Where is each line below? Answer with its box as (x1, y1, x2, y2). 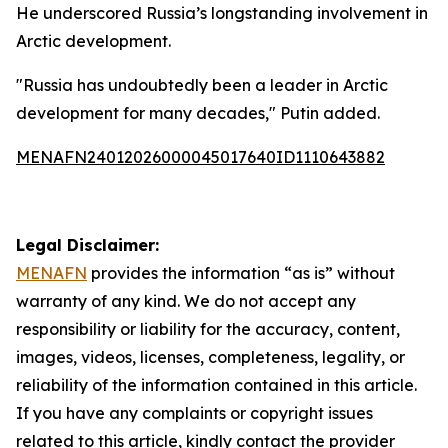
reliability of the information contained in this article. (16, 375, 417, 395)
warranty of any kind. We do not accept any (16, 291, 356, 311)
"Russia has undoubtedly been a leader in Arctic (16, 75, 388, 95)
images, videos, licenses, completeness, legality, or (16, 347, 405, 367)
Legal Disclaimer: (16, 235, 159, 255)
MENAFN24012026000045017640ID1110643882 (16, 147, 385, 167)
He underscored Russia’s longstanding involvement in (16, 3, 428, 23)
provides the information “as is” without (87, 263, 395, 283)
